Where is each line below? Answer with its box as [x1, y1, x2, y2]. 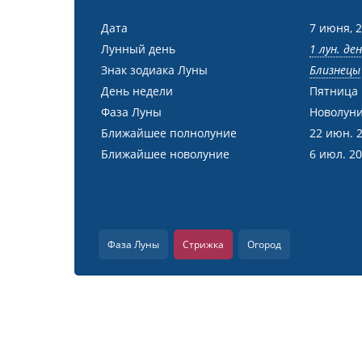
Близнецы [309, 62, 360, 78]
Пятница [309, 83, 358, 99]
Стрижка [183, 238, 224, 251]
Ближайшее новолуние [101, 146, 229, 162]
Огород [247, 238, 281, 251]
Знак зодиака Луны [101, 62, 208, 78]
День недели [101, 83, 173, 99]
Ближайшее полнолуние [101, 125, 237, 141]
